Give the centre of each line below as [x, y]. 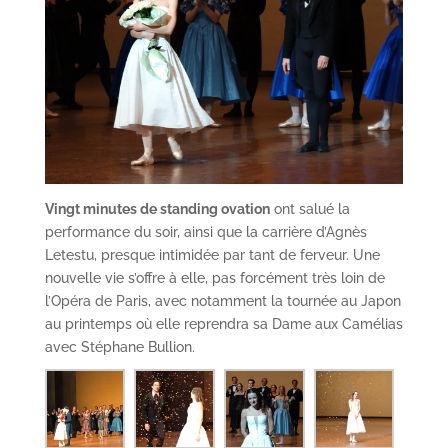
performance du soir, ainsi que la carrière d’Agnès [205, 231]
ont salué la [309, 208]
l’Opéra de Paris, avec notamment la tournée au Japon [222, 300]
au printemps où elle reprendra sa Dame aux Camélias [223, 323]
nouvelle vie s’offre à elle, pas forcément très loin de [214, 277]
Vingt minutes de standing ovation [157, 208]
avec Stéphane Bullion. [119, 346]
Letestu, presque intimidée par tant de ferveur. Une [212, 254]
